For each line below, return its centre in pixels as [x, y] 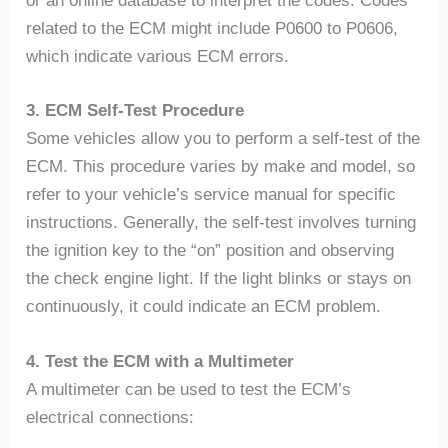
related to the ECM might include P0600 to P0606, [212, 29]
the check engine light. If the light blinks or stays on [219, 278]
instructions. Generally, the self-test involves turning [221, 222]
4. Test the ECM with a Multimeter [160, 361]
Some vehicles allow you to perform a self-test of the [223, 138]
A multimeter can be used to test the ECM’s [189, 389]
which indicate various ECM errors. [158, 57]
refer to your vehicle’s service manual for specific [211, 194]
